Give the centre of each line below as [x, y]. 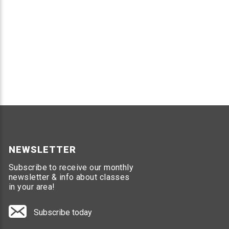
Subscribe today [63, 213]
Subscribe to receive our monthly [71, 168]
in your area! [32, 187]
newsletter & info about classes [69, 177]
